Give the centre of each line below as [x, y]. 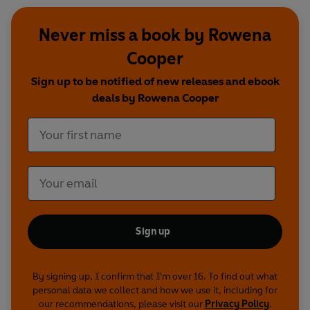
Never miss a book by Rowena [155, 35]
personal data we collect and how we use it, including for [155, 291]
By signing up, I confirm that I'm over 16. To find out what [155, 277]
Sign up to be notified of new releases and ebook [155, 82]
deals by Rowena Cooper [155, 98]
